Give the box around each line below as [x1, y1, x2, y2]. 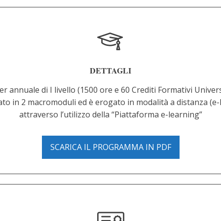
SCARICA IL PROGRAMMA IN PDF [50, 142, 171, 152]
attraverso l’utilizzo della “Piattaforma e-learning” [19, 109, 202, 120]
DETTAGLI [90, 65, 131, 76]
